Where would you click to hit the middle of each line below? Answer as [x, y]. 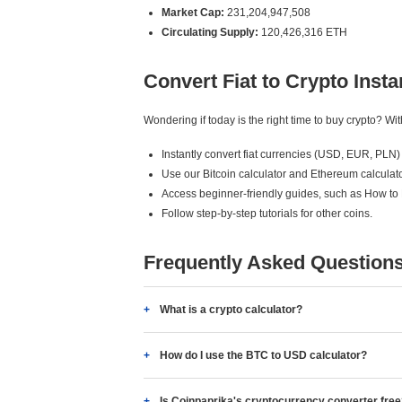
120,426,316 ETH [303, 32]
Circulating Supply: [210, 32]
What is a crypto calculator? [231, 310]
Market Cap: [193, 13]
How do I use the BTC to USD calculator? [263, 355]
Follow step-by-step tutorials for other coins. [267, 214]
